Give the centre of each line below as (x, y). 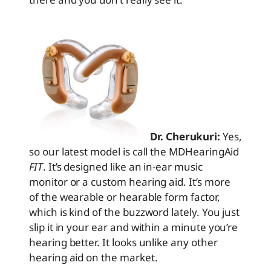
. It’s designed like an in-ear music (122, 167)
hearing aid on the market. (93, 257)
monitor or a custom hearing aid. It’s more (130, 182)
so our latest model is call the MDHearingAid (134, 152)
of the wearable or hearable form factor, (125, 197)
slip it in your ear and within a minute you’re (134, 227)
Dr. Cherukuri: (185, 136)
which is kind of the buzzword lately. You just (135, 212)
